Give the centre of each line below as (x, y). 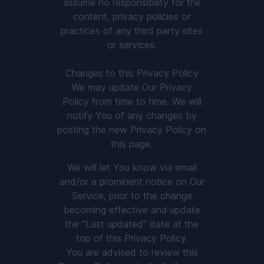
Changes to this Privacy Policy (132, 73)
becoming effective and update (132, 210)
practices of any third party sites (132, 31)
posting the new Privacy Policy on (132, 130)
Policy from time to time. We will (132, 101)
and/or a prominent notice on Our (132, 181)
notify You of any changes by (132, 115)
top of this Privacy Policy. (132, 238)
